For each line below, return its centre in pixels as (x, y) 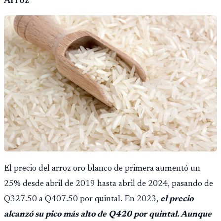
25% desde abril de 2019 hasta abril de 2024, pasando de (109, 184)
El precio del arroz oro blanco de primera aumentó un (102, 169)
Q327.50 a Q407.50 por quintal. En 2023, (81, 200)
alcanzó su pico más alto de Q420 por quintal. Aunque (108, 215)
